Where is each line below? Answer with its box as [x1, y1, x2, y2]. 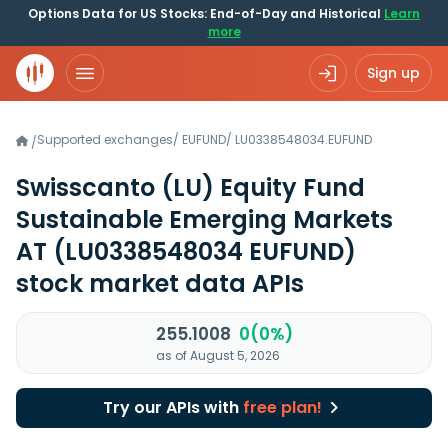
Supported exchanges [37, 131, 173, 148]
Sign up [367, 63, 420, 83]
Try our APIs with [102, 396, 243, 419]
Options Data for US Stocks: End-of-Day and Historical [28, 5, 384, 22]
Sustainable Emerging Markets [16, 203, 393, 236]
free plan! [242, 396, 322, 419]
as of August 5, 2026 [155, 347, 280, 364]
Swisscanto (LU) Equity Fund [16, 171, 365, 204]
